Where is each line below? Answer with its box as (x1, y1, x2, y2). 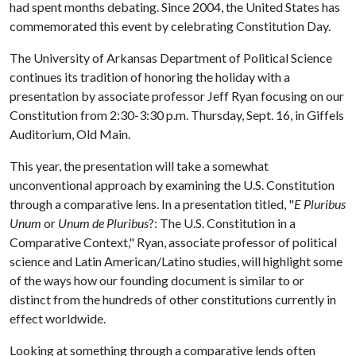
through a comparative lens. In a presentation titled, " (10, 196, 294, 211)
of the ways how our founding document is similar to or (10, 273, 304, 288)
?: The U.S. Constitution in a (149, 215, 296, 230)
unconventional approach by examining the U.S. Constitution (10, 177, 335, 192)
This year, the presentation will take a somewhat (10, 158, 269, 173)
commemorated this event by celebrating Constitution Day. (10, 18, 331, 33)
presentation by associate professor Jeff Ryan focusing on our (10, 88, 344, 103)
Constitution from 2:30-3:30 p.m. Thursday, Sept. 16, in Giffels (10, 107, 344, 122)
